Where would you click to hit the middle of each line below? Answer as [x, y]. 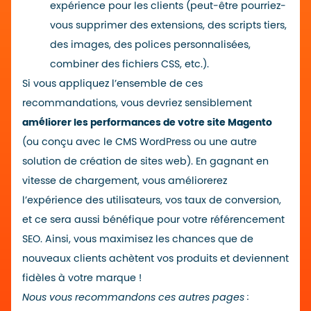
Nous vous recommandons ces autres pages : [136, 298]
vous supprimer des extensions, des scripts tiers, [168, 26]
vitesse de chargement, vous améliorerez [125, 181]
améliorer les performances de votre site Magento [147, 123]
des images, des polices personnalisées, [150, 45]
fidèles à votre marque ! [82, 278]
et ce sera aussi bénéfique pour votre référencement [153, 220]
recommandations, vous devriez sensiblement [137, 103]
